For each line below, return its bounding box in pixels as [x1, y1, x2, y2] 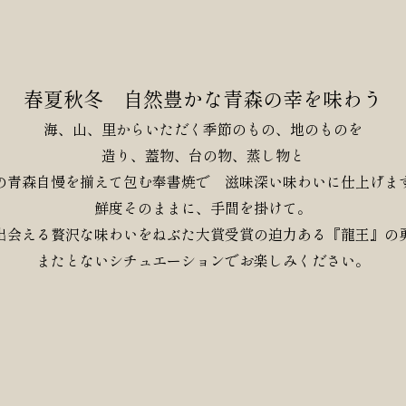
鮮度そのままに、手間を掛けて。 [94, 197, 312, 219]
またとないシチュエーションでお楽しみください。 [36, 249, 370, 272]
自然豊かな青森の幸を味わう [123, 83, 382, 113]
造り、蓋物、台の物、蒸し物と [101, 144, 304, 167]
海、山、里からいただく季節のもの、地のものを [43, 118, 362, 140]
